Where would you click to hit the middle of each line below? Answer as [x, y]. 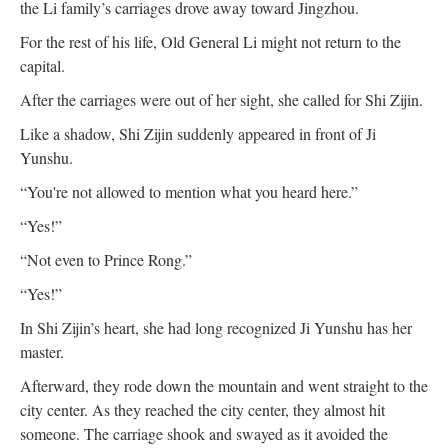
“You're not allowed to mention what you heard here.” [189, 191]
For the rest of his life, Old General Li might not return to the [210, 41]
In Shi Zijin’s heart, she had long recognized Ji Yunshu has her [216, 327]
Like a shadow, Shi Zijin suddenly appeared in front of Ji [198, 133]
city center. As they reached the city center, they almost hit [202, 409]
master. [42, 351]
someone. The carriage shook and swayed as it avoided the [204, 433]
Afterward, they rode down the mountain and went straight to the [224, 385]
